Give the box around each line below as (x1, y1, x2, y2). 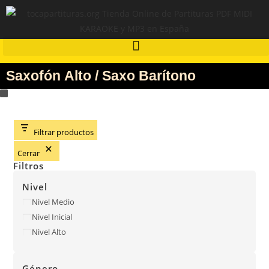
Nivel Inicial (32, 211, 73, 223)
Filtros (13, 160, 44, 172)
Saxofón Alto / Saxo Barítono (6, 68, 196, 83)
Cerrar (17, 148, 40, 159)
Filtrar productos (34, 127, 94, 138)
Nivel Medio (32, 196, 75, 208)
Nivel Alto (32, 226, 67, 238)
